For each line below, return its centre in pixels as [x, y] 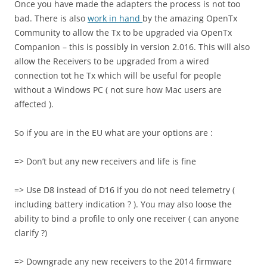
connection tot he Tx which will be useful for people [118, 76]
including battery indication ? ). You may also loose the [123, 204]
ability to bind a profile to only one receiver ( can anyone [127, 219]
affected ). [34, 104]
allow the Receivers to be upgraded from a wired [112, 61]
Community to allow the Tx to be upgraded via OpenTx [123, 33]
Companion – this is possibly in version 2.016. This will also [132, 47]
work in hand [115, 18]
